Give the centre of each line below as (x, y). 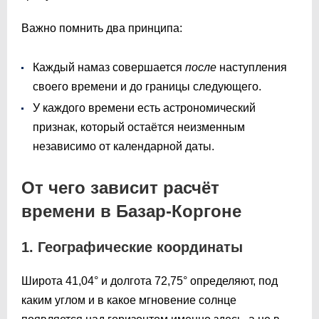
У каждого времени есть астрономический (144, 108)
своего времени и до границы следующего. (147, 86)
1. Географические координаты (132, 247)
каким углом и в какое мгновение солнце (129, 300)
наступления (252, 67)
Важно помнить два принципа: (102, 28)
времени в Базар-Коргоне (131, 211)
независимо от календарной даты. (124, 146)
